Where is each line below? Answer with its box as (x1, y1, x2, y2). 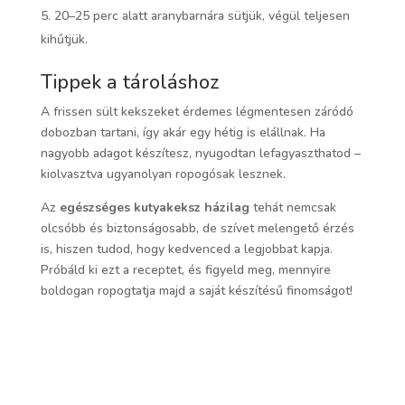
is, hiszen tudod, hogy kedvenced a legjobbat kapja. (40, 240, 333, 259)
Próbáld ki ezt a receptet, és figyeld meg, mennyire (40, 261, 331, 279)
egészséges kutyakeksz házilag (59, 199, 250, 217)
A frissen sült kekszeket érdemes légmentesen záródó (40, 103, 353, 121)
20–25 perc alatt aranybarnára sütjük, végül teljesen (53, 7, 350, 25)
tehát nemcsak (249, 199, 336, 217)
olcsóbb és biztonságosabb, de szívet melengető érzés (40, 220, 354, 238)
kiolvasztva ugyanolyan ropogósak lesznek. (40, 165, 286, 184)
